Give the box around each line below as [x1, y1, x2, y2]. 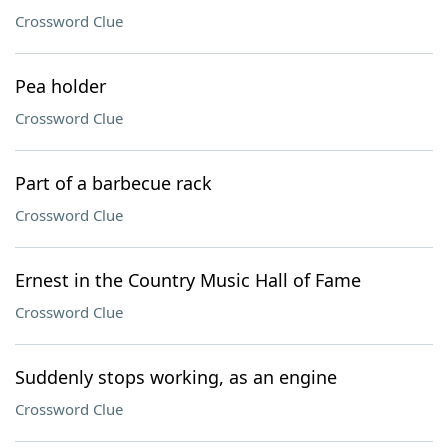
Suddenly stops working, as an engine [15, 365, 337, 389]
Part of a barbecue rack [15, 171, 212, 195]
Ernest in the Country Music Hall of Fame [15, 268, 361, 292]
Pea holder [15, 74, 106, 98]
